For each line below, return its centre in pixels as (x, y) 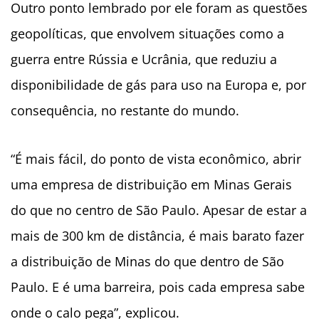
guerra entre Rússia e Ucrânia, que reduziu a (144, 59)
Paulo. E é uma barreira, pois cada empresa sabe (158, 287)
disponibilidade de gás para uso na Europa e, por (158, 85)
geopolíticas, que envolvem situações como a (147, 34)
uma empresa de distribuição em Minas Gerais (151, 185)
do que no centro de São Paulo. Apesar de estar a (159, 210)
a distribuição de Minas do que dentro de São (147, 262)
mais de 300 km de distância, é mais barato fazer (157, 236)
